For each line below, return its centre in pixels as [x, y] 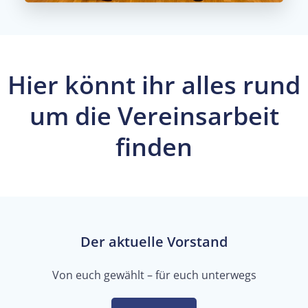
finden [154, 146]
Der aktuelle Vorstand [154, 241]
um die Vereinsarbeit [154, 115]
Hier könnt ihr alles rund [154, 85]
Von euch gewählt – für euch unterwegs [154, 275]
